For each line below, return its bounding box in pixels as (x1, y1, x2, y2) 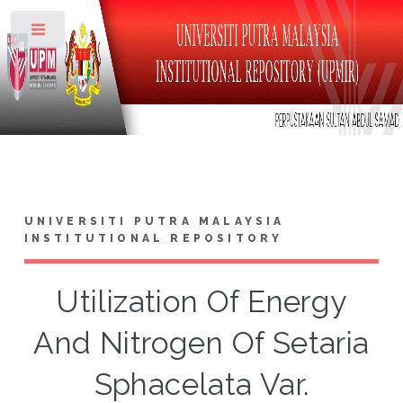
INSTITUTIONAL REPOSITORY (23, 231, 283, 245)
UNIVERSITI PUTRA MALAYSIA (23, 214, 285, 228)
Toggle (78, 27, 113, 40)
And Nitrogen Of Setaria (33, 325, 370, 361)
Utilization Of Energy (56, 283, 347, 319)
